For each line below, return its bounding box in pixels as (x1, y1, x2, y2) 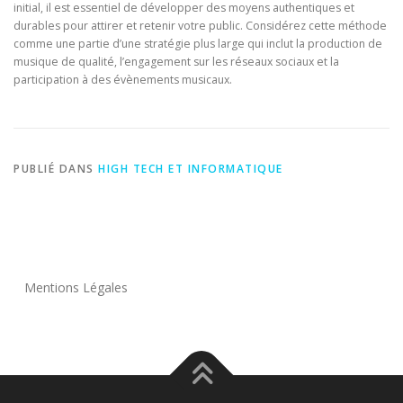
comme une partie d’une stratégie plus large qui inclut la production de (13, 36, 382, 51)
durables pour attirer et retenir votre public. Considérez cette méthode (13, 18, 387, 33)
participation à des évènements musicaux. (13, 72, 232, 87)
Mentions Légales (24, 279, 129, 297)
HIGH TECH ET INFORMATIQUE (98, 161, 283, 177)
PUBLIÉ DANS (13, 161, 98, 177)
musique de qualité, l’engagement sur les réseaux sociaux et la (13, 54, 339, 69)
